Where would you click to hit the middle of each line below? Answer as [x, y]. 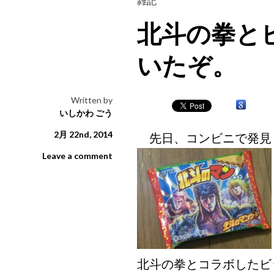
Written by [92, 100]
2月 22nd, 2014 [83, 135]
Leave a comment [77, 156]
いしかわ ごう [86, 113]
